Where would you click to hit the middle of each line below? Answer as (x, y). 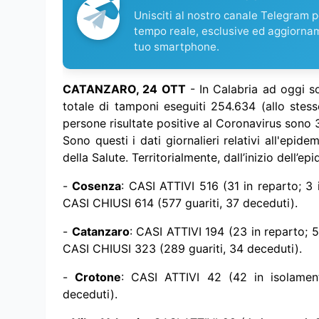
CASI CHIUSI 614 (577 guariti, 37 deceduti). (180, 203)
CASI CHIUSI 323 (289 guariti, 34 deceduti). (182, 249)
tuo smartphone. (177, 47)
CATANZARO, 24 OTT (124, 89)
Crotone (98, 277)
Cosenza (97, 186)
